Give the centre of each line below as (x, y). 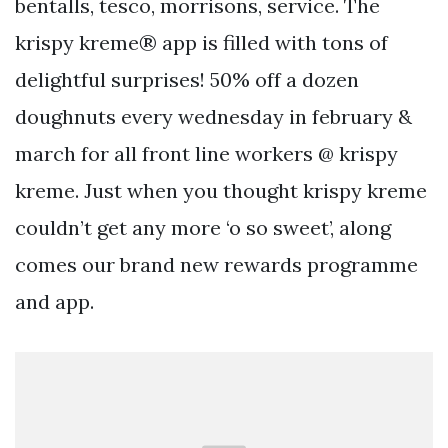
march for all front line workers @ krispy (206, 153)
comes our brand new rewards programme (216, 264)
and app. (54, 301)
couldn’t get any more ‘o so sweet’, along (203, 227)
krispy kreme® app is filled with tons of (201, 42)
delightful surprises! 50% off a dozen (187, 79)
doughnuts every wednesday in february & (213, 116)
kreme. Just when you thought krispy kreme (221, 190)
